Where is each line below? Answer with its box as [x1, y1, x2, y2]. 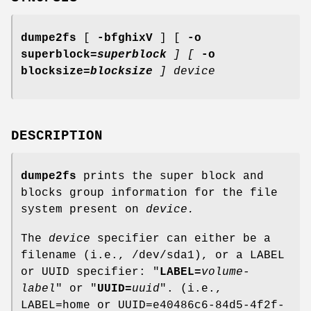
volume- [201, 265, 250, 278]
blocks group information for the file [21, 186, 278, 199]
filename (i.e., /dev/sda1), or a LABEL [21, 249, 285, 262]
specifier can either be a [90, 232, 271, 245]
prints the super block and [76, 169, 264, 183]
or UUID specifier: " [21, 265, 160, 278]
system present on [21, 203, 146, 216]
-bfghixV [97, 31, 153, 44]
